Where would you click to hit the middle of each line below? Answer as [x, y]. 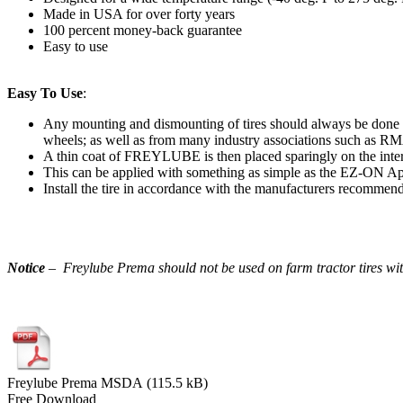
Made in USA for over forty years [139, 13]
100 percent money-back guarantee [143, 30]
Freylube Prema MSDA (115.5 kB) [107, 382]
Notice [26, 267]
